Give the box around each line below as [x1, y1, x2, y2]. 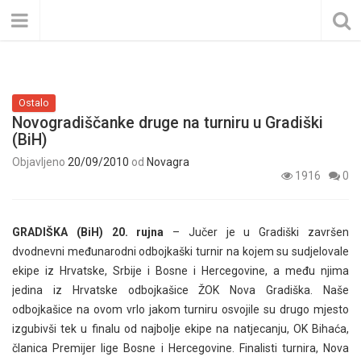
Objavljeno [12, 156, 68, 168]
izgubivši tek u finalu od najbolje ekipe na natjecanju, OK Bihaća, [12, 322, 349, 335]
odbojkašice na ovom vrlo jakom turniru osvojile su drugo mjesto [12, 303, 349, 316]
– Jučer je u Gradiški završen [164, 226, 350, 239]
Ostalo [19, 97, 49, 109]
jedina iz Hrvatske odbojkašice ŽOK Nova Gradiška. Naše [12, 284, 349, 297]
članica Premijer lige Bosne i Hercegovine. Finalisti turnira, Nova [12, 342, 349, 355]
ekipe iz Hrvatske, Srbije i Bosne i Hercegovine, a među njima [12, 264, 349, 277]
